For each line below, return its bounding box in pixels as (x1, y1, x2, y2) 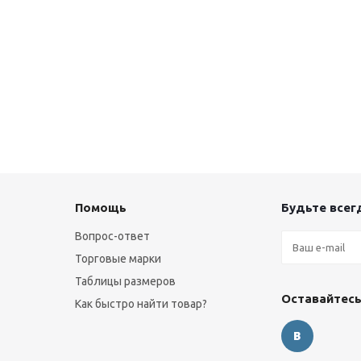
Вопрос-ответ (75, 230, 150, 243)
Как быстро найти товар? (75, 297, 207, 311)
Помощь (75, 201, 127, 215)
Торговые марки (75, 252, 161, 266)
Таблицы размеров (75, 275, 176, 288)
